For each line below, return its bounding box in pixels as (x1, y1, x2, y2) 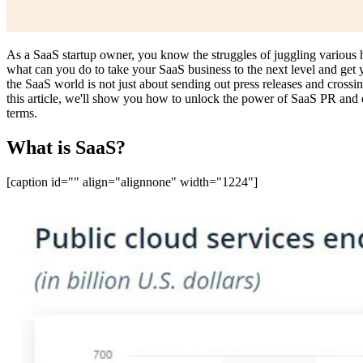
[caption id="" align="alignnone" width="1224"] (6, 174, 258, 189)
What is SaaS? (6, 136, 126, 158)
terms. (6, 105, 37, 120)
